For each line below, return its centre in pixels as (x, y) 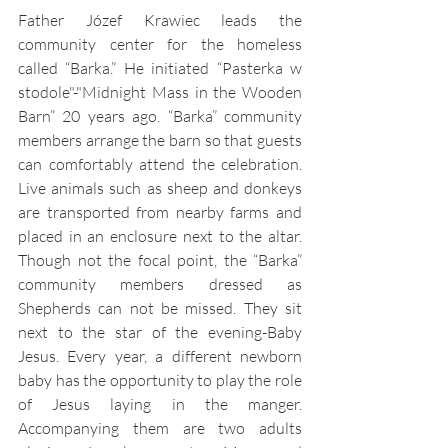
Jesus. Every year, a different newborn (160, 356)
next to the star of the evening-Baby (160, 332)
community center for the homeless (160, 44)
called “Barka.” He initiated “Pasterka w (160, 68)
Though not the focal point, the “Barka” (160, 260)
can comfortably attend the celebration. (160, 164)
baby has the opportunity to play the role (160, 380)
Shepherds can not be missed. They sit (160, 308)
